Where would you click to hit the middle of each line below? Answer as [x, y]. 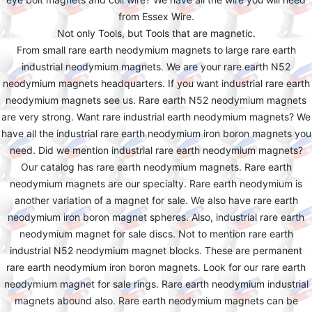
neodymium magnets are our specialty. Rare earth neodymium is [156, 184]
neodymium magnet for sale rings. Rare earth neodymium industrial [156, 284]
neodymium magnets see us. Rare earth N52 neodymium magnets [156, 100]
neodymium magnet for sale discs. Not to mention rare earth [156, 234]
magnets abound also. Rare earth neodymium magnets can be [156, 301]
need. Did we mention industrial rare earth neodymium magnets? [156, 150]
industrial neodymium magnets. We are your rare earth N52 [156, 67]
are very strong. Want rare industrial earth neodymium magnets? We [156, 117]
